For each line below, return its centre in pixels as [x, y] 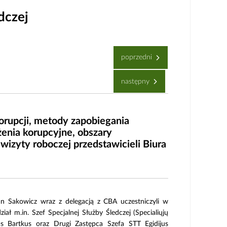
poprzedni [138, 58]
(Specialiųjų [151, 213]
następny [137, 81]
